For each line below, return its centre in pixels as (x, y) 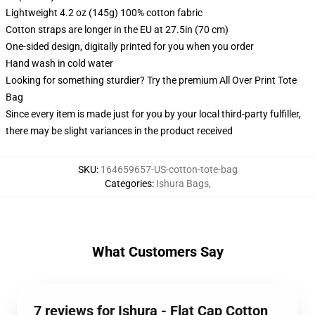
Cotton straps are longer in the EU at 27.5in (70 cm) (117, 30)
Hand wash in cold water (59, 63)
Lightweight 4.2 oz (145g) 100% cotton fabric (104, 13)
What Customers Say (157, 252)
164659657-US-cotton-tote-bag (169, 169)
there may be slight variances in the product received (119, 131)
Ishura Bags (182, 184)
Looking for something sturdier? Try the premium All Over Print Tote (151, 80)
